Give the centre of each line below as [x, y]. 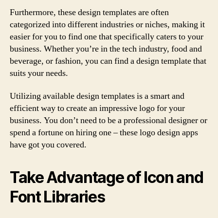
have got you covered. [48, 145]
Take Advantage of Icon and [107, 177]
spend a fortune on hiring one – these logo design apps [104, 133]
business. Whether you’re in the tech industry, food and [106, 49]
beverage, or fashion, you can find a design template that [108, 61]
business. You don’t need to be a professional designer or [109, 120]
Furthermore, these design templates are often [89, 12]
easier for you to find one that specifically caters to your [107, 36]
